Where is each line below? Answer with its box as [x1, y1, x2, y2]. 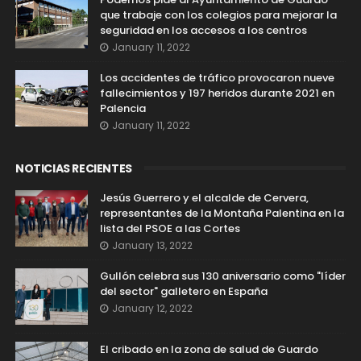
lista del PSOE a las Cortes [99, 221, 240, 236]
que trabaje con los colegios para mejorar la [99, 7, 337, 23]
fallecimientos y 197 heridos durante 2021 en [99, 85, 334, 101]
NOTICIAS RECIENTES [15, 160, 132, 176]
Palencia [99, 101, 146, 116]
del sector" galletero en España [99, 284, 268, 299]
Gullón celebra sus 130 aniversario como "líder [99, 268, 346, 284]
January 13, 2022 [111, 239, 193, 252]
